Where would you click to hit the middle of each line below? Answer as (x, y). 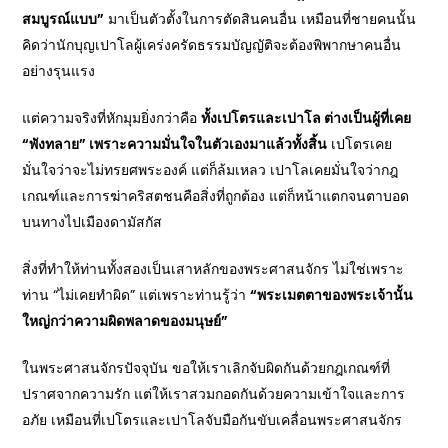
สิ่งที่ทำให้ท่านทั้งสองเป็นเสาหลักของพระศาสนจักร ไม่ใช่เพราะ (213, 268)
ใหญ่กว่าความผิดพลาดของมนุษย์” (125, 320)
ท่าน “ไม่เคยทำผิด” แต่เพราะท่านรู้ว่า (136, 294)
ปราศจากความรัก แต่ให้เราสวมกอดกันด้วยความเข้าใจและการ (214, 393)
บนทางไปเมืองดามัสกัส (92, 221)
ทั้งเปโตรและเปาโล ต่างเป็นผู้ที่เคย (306, 117)
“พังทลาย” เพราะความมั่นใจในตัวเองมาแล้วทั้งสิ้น (175, 143)
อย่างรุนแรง (59, 70)
